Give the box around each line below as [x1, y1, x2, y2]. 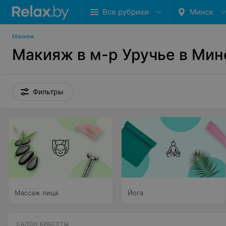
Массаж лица [15, 189, 58, 197]
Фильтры [33, 87, 64, 96]
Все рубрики [102, 7, 149, 17]
